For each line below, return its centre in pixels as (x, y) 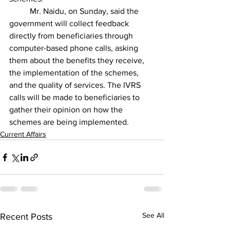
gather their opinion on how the (67, 110)
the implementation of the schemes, (75, 73)
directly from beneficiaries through (72, 36)
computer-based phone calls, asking (75, 48)
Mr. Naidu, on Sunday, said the (20, 11)
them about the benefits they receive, (78, 61)
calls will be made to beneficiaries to (75, 98)
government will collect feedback (70, 24)
